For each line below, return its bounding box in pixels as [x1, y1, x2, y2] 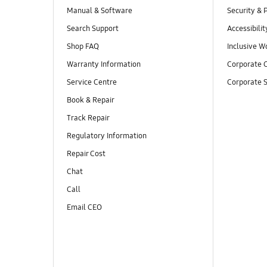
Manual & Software [66, 5, 132, 15]
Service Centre [66, 77, 117, 87]
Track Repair [66, 113, 110, 123]
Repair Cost [66, 149, 105, 159]
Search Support [66, 23, 119, 33]
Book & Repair [66, 95, 114, 105]
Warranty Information [66, 59, 141, 69]
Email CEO [66, 203, 102, 213]
